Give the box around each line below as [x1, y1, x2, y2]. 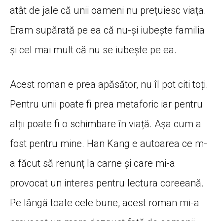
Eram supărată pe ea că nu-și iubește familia [10, 24, 205, 36]
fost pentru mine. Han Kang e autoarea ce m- [10, 137, 207, 149]
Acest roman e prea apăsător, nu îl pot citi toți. [10, 78, 208, 90]
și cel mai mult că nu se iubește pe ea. [10, 43, 177, 56]
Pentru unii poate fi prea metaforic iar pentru [10, 98, 203, 110]
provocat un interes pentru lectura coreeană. [10, 177, 204, 189]
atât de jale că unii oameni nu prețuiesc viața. [10, 4, 206, 16]
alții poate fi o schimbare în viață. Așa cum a [10, 117, 201, 130]
